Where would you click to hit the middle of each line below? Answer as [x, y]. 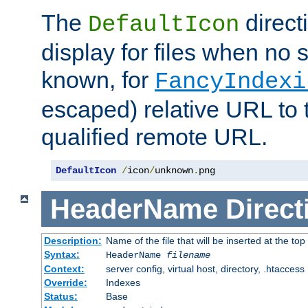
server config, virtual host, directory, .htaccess [205, 269]
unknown [174, 170]
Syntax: [62, 255]
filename [188, 255]
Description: [73, 241]
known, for [98, 79]
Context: [64, 269]
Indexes [123, 283]
